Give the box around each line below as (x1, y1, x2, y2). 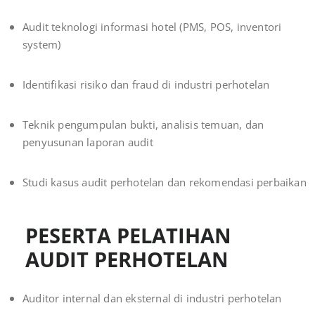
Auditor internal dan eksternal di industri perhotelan (22, 291, 282, 306)
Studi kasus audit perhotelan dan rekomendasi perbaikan (22, 175, 307, 190)
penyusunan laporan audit (22, 135, 153, 150)
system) (22, 37, 61, 52)
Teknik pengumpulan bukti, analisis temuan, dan (22, 117, 264, 132)
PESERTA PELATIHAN (25, 221, 231, 250)
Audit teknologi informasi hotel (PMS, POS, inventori (22, 20, 282, 34)
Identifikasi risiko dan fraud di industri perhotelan (22, 77, 270, 92)
